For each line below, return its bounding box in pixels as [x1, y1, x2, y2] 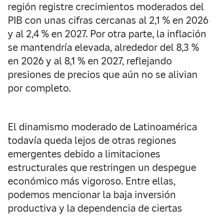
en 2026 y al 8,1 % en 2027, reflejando [8, 55, 172, 67]
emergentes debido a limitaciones [8, 148, 160, 160]
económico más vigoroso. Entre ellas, [8, 175, 175, 187]
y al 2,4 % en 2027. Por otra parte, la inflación [8, 28, 206, 40]
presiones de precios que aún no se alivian [8, 68, 198, 81]
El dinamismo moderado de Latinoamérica [8, 121, 197, 133]
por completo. [8, 82, 71, 94]
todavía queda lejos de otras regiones [8, 134, 176, 147]
